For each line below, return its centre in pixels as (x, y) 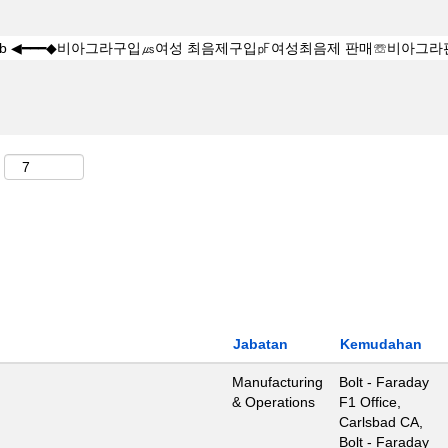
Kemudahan (381, 344)
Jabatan (260, 344)
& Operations (273, 402)
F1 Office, (370, 402)
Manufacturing (277, 382)
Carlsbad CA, (381, 422)
